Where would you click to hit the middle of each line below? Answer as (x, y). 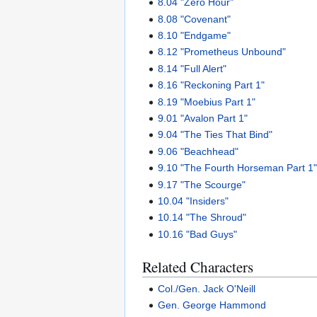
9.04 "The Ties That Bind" (215, 135)
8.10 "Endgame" (195, 36)
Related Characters (198, 266)
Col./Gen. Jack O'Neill (207, 288)
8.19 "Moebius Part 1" (207, 102)
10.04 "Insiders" (194, 201)
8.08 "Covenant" (195, 19)
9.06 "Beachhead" (198, 151)
